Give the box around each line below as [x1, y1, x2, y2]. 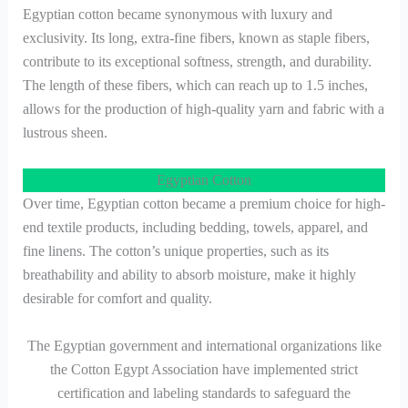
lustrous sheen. [22, 125, 107, 141]
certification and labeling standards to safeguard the [57, 384, 351, 401]
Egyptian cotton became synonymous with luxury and [22, 6, 332, 23]
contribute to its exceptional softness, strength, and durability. [22, 54, 372, 70]
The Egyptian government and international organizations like [26, 337, 382, 353]
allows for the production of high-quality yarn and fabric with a [22, 101, 384, 117]
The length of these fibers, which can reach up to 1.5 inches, [22, 77, 368, 94]
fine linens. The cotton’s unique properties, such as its [22, 242, 329, 259]
